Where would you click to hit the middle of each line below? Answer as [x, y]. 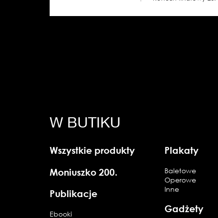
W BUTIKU [85, 122]
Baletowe [181, 170]
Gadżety [184, 209]
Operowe [181, 180]
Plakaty [182, 150]
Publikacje [73, 194]
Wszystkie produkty [92, 150]
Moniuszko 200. [83, 172]
